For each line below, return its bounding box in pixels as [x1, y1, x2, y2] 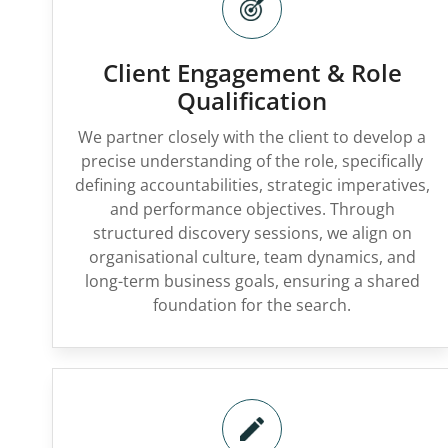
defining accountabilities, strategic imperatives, [74, 174, 430, 196]
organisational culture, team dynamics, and [88, 246, 416, 268]
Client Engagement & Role [102, 56, 402, 89]
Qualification [177, 84, 327, 117]
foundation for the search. [153, 294, 351, 316]
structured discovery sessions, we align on [92, 222, 412, 244]
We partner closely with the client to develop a [78, 126, 426, 148]
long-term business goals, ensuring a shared [84, 270, 420, 292]
